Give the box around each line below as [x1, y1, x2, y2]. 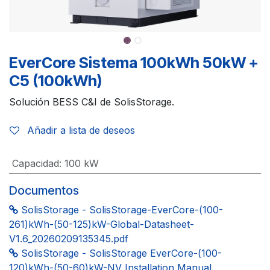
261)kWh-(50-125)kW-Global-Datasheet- [9, 218, 194, 230]
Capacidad [11, 157, 59, 169]
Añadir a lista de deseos [27, 124, 135, 136]
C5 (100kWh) [9, 71, 102, 90]
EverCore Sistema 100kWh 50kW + [9, 53, 259, 72]
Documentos [9, 183, 79, 198]
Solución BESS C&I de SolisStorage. [9, 95, 174, 108]
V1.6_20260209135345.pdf [9, 232, 128, 245]
